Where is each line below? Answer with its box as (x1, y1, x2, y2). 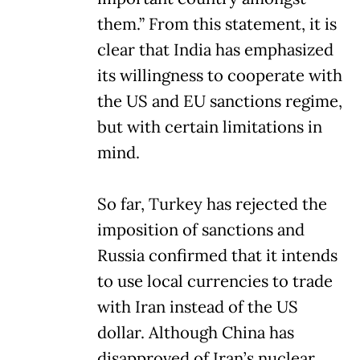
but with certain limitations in (97, 116, 322, 137)
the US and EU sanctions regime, (97, 90, 342, 112)
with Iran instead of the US (97, 296, 298, 317)
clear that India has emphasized (97, 39, 333, 60)
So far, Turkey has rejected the (97, 193, 327, 215)
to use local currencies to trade (97, 270, 333, 292)
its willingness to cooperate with (97, 64, 342, 86)
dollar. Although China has (97, 321, 294, 343)
